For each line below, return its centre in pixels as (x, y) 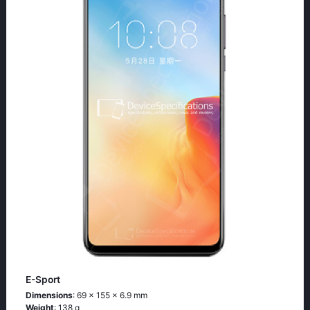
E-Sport (43, 280)
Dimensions (49, 295)
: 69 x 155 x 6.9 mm (110, 295)
